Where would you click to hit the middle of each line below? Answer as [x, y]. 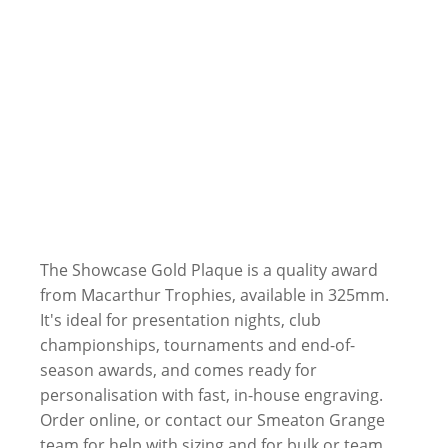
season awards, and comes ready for [178, 370]
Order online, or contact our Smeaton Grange [212, 420]
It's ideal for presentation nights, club [180, 320]
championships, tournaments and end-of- [197, 345]
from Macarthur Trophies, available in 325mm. [214, 295]
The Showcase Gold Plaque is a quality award [209, 270]
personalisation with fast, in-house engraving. [211, 395]
